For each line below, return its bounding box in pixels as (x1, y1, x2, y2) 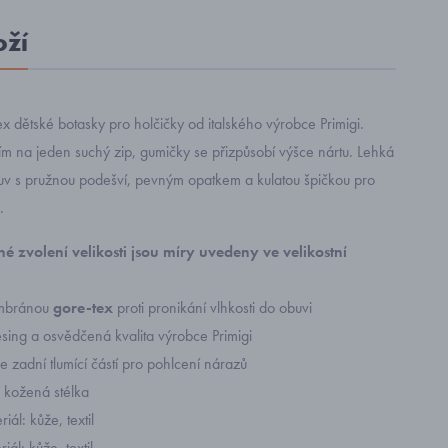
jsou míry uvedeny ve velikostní (131, 241, 347, 262)
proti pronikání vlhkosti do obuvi (117, 297, 312, 318)
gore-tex (53, 297, 117, 318)
